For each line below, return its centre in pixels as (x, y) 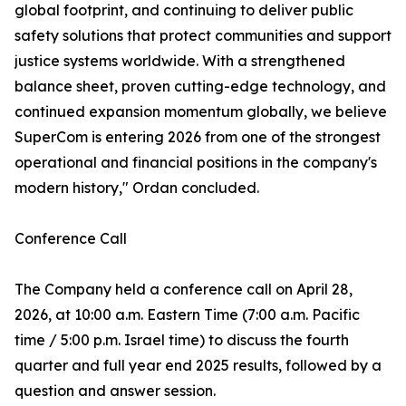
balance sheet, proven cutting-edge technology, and (200, 87)
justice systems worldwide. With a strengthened (180, 61)
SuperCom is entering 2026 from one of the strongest (198, 137)
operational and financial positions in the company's (196, 163)
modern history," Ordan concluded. (137, 188)
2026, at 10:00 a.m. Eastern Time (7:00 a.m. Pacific (187, 315)
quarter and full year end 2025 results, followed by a (198, 366)
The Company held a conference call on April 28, (184, 290)
